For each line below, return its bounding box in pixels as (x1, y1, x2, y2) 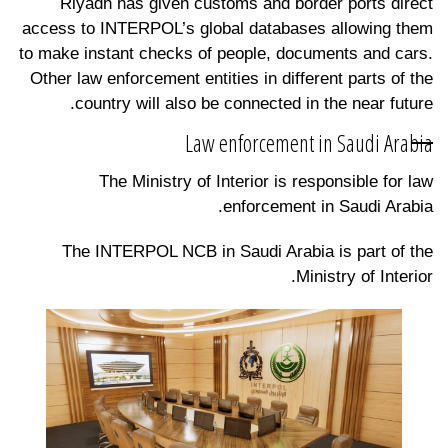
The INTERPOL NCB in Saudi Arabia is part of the (62, 241, 433, 261)
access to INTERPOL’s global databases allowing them (22, 18, 433, 38)
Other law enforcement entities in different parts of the (30, 68, 433, 88)
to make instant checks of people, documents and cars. (19, 43, 433, 63)
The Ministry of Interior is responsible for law (99, 171, 433, 191)
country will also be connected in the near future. (75, 93, 433, 113)
